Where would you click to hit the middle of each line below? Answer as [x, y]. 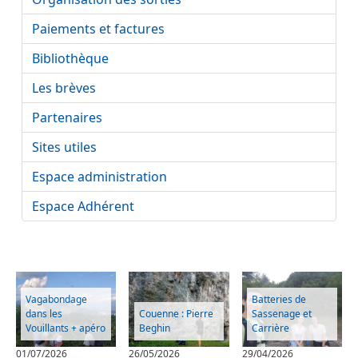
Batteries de [278, 299]
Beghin [154, 328]
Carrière [270, 328]
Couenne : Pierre [176, 313]
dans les [44, 313]
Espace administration [99, 177]
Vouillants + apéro [66, 328]
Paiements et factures [98, 29]
